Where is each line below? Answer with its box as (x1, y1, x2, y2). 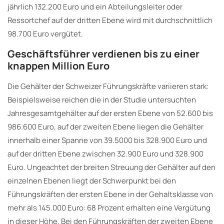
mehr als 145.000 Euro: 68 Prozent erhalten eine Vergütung (7, 202, 210, 213)
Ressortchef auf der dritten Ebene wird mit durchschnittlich (7, 14, 212, 25)
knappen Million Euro (7, 58, 109, 72)
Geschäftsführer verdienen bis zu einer (7, 46, 199, 60)
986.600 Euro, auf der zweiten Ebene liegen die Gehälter (7, 121, 203, 132)
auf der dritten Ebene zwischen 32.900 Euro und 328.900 (7, 148, 203, 159)
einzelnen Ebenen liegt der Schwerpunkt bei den (7, 175, 176, 186)
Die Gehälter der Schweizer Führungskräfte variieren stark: (7, 80, 208, 91)
